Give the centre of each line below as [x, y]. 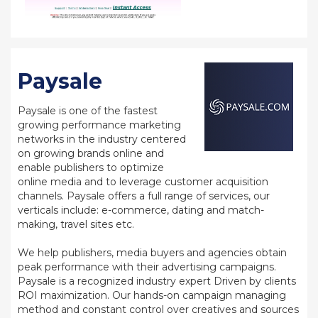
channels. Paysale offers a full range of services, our [144, 196]
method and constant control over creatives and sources [158, 309]
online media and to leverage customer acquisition [143, 182]
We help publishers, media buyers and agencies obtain [152, 253]
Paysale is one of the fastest [88, 111]
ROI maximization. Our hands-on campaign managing [152, 295]
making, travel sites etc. [76, 224]
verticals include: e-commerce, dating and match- [141, 210]
